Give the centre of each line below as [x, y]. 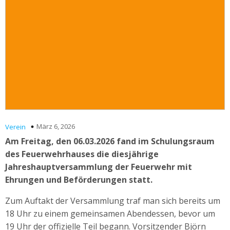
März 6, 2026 [56, 126]
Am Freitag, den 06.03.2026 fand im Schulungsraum [110, 141]
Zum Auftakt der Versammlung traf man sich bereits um [113, 200]
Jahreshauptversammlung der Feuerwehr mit [99, 167]
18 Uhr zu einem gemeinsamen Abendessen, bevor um [110, 213]
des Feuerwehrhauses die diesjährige [82, 154]
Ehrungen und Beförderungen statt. [79, 179]
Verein [15, 127]
